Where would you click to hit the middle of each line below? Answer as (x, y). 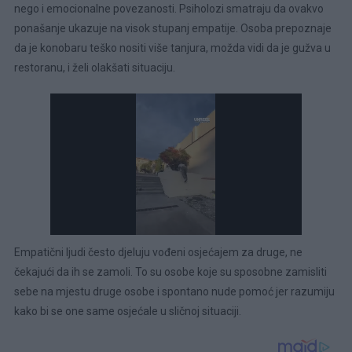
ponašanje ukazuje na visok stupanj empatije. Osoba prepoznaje (172, 29)
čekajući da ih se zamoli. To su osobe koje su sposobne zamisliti (170, 272)
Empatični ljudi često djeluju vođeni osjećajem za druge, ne (158, 253)
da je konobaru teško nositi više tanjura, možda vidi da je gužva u (172, 48)
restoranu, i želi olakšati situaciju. (94, 68)
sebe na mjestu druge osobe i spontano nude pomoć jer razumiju (174, 292)
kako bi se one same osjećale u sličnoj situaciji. (127, 312)
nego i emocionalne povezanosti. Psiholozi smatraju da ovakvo (169, 9)
